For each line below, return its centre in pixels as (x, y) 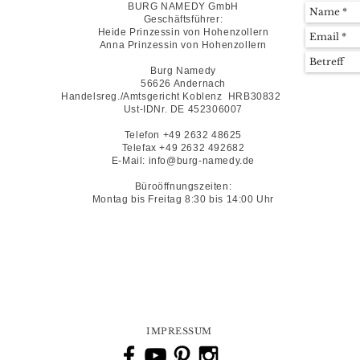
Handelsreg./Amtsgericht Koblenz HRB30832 (171, 96)
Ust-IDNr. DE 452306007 (183, 109)
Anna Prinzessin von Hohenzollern (183, 45)
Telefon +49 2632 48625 (183, 135)
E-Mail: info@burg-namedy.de (183, 161)
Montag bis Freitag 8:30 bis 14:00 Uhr (183, 199)
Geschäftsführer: (183, 19)
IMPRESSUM (179, 331)
